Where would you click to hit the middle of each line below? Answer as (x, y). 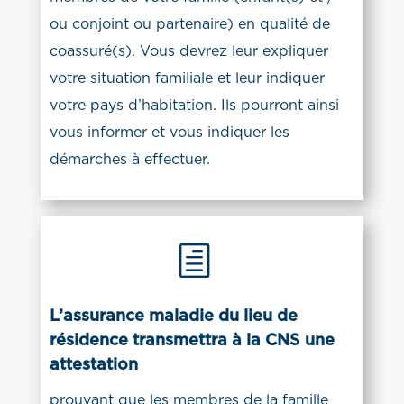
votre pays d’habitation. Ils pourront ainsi (194, 106)
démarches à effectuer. (129, 160)
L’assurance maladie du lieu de (173, 316)
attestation (93, 365)
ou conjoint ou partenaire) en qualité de (189, 24)
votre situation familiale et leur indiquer (187, 78)
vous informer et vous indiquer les (169, 133)
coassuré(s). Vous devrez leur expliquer (188, 51)
